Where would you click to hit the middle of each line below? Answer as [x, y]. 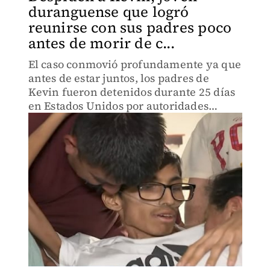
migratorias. [60, 120]
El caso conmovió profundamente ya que [134, 64]
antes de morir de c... [101, 43]
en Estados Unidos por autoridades [118, 106]
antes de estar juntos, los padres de [118, 78]
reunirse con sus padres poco [130, 27]
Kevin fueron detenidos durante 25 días [132, 92]
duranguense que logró [108, 12]
